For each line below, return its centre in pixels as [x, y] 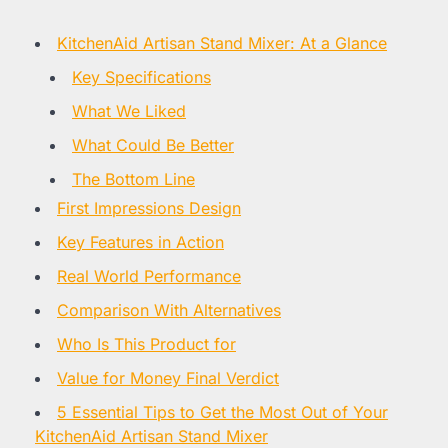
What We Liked [129, 110]
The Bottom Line [133, 178]
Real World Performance [149, 275]
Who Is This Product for [146, 343]
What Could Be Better [153, 144]
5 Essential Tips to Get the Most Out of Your [222, 411]
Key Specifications [141, 76]
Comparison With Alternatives [169, 309]
